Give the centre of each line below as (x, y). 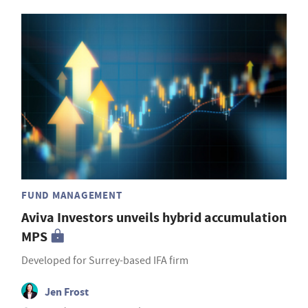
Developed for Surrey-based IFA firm (105, 261)
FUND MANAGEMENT (72, 196)
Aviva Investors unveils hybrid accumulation (154, 218)
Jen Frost (67, 292)
